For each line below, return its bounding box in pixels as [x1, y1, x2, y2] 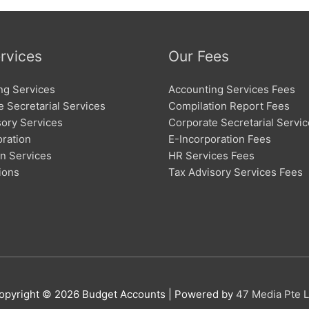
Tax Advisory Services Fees [168, 165, 303, 179]
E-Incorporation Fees [168, 132, 271, 146]
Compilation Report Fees [168, 99, 290, 112]
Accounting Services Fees [168, 82, 295, 96]
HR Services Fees [168, 148, 255, 162]
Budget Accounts [81, 288, 166, 301]
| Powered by [165, 288, 236, 301]
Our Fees [168, 47, 229, 65]
